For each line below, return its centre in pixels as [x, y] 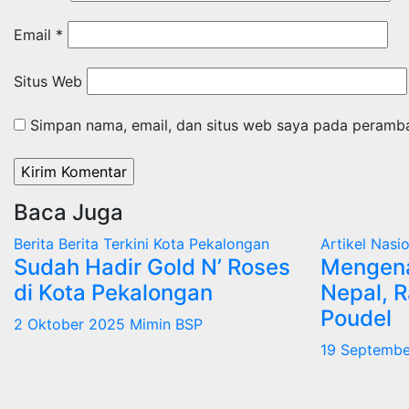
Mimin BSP [166, 324]
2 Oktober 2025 [72, 324]
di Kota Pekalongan [113, 292]
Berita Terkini [106, 243]
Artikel [346, 243]
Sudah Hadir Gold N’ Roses [152, 267]
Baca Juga [68, 212]
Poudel [356, 318]
